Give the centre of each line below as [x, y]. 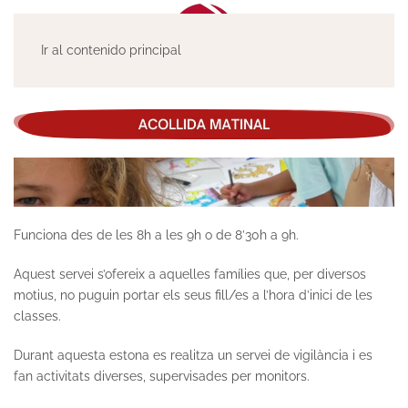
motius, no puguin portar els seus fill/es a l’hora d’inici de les [193, 296]
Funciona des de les [75, 235]
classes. [37, 316]
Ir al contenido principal [111, 50]
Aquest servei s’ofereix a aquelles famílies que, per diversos [190, 275]
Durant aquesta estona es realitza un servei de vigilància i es [193, 356]
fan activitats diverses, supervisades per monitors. [162, 377]
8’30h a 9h [265, 235]
